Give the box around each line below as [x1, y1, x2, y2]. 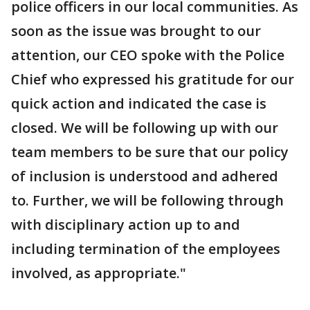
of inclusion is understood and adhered [11, 167, 278, 185]
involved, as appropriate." [11, 264, 186, 282]
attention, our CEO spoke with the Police [11, 46, 284, 64]
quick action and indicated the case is [11, 94, 266, 113]
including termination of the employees [11, 239, 280, 258]
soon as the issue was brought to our [11, 21, 261, 40]
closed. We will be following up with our [11, 118, 278, 137]
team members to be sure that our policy [11, 143, 289, 161]
